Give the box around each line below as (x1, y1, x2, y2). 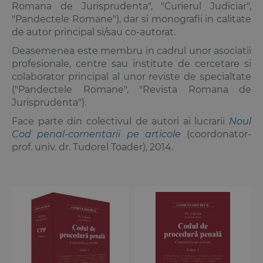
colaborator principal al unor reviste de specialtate (12, 70, 251, 82)
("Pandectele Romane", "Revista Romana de (12, 83, 251, 95)
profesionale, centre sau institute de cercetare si (12, 58, 251, 69)
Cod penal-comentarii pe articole (12, 128, 181, 140)
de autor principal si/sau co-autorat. (12, 26, 176, 38)
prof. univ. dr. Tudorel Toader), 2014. (12, 141, 173, 153)
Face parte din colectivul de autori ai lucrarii (12, 115, 229, 127)
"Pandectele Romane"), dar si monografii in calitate (12, 13, 251, 25)
